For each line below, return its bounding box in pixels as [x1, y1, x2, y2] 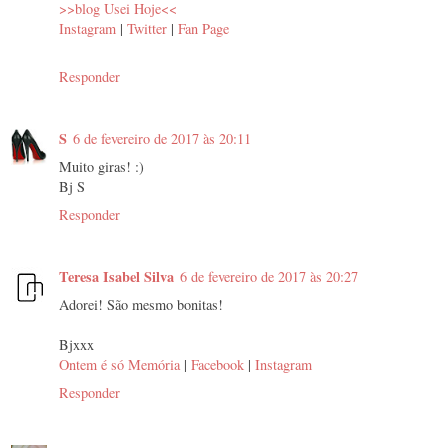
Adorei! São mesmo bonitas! [59, 295, 223, 315]
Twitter [127, 19, 167, 39]
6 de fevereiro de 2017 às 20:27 [180, 267, 358, 287]
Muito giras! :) [59, 157, 144, 177]
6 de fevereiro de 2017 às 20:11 [73, 129, 251, 149]
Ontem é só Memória [59, 355, 180, 375]
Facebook [191, 355, 244, 375]
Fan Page [178, 19, 229, 39]
